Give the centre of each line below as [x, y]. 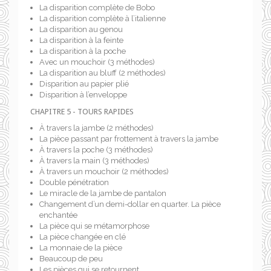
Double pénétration [74, 182]
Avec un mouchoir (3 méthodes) [97, 62]
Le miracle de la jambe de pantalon [103, 193]
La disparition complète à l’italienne [103, 18]
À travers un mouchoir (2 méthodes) [104, 171]
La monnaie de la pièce [81, 248]
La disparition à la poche [83, 51]
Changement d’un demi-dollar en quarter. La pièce [130, 204]
